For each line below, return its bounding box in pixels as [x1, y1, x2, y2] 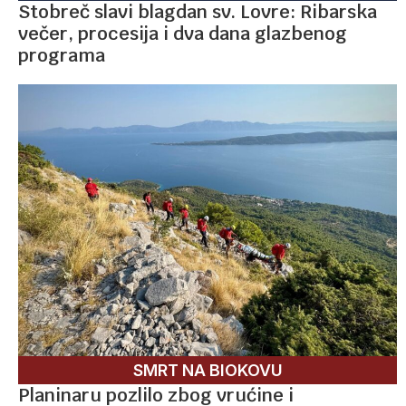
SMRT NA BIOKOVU [132, 360, 283, 380]
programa [18, 43, 105, 67]
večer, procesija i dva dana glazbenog [18, 21, 347, 45]
